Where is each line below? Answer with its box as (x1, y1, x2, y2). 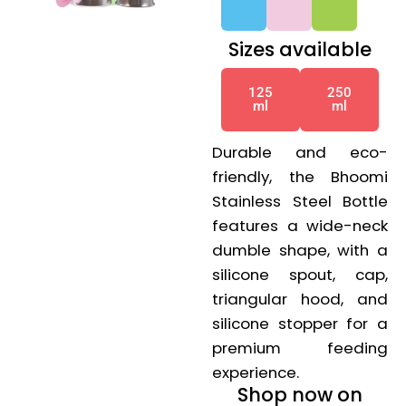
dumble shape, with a (212, 239, 388, 262)
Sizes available (228, 36, 372, 63)
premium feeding (212, 337, 388, 360)
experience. (212, 362, 299, 384)
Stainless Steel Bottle (212, 190, 388, 213)
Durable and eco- (212, 141, 388, 164)
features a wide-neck (212, 215, 388, 237)
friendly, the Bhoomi (212, 166, 388, 188)
